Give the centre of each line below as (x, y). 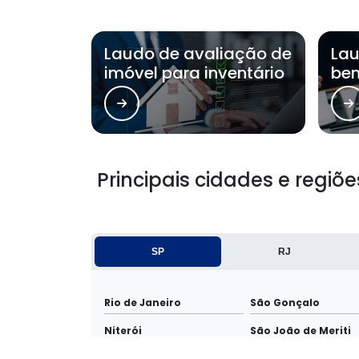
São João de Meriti (301, 331)
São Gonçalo (285, 303)
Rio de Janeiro (143, 303)
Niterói (123, 331)
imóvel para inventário (194, 73)
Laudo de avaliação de (198, 54)
